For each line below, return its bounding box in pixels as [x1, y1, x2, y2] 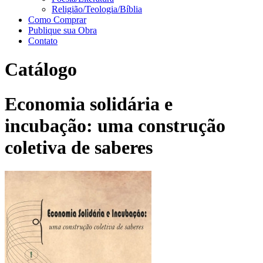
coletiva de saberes [5, 136, 153, 158]
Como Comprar [28, 15, 86, 25]
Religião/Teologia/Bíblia [52, 4, 142, 14]
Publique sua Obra [28, 25, 97, 35]
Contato [28, 36, 58, 46]
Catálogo [5, 59, 77, 80]
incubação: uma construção [5, 114, 225, 136]
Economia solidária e [5, 93, 173, 114]
